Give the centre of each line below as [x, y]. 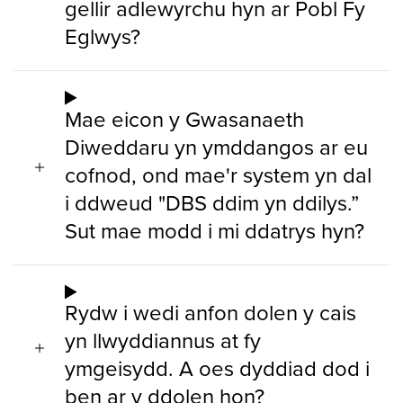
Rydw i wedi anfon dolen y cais [210, 313]
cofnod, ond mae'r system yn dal [218, 174]
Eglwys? [103, 36]
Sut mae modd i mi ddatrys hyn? [215, 230]
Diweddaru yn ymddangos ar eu [216, 146]
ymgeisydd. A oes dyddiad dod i [217, 368]
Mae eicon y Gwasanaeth [184, 118]
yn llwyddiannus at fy [163, 340]
